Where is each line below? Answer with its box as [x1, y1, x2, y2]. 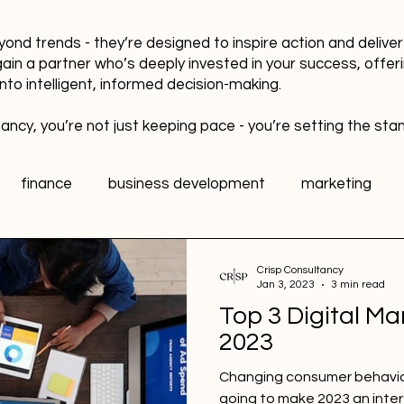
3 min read [331, 279, 385, 290]
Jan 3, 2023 [257, 279, 315, 290]
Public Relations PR [262, 247, 398, 264]
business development [108, 175, 265, 192]
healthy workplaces [92, 247, 225, 264]
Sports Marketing [87, 319, 207, 336]
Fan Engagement [243, 319, 364, 336]
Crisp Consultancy [257, 264, 344, 276]
